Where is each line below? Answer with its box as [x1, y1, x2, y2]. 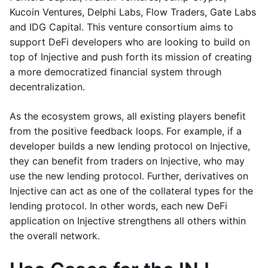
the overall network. [10, 230, 100, 242]
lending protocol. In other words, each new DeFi [10, 200, 227, 212]
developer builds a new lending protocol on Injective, [10, 140, 250, 152]
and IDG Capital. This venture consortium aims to [10, 21, 233, 33]
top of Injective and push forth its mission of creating [10, 51, 252, 63]
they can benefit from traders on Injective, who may [10, 155, 245, 167]
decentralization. [10, 81, 85, 93]
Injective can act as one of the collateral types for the [10, 185, 253, 197]
